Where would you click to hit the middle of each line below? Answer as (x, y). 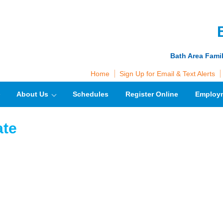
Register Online (152, 94)
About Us (32, 94)
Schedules (91, 94)
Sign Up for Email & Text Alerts (167, 74)
